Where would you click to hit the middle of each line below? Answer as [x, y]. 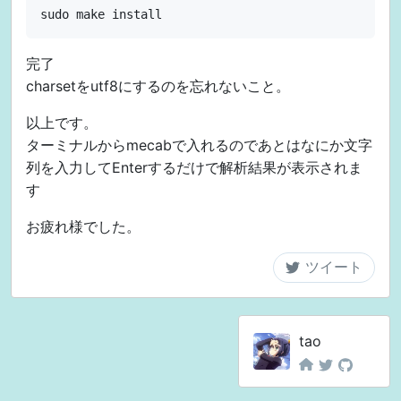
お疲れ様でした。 [83, 227]
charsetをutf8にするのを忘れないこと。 [158, 86]
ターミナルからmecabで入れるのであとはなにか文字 [199, 145]
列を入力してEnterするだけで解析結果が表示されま [194, 168]
